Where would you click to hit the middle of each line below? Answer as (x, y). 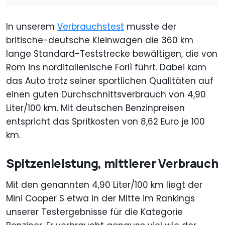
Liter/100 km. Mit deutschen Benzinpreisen (95, 108)
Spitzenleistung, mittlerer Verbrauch (112, 163)
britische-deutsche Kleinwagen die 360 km (100, 40)
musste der (150, 27)
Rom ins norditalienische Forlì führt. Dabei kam (106, 68)
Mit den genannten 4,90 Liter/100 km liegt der (104, 185)
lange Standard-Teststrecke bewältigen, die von (112, 54)
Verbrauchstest (91, 27)
